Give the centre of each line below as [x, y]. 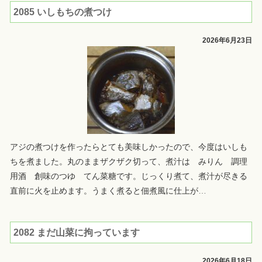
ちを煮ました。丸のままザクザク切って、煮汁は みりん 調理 [128, 162]
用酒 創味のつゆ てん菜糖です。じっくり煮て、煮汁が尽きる [128, 176]
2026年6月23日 [227, 41]
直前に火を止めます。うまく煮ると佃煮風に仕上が [104, 191]
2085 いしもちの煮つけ [62, 12]
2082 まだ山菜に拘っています [76, 232]
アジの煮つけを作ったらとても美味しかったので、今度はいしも [128, 147]
